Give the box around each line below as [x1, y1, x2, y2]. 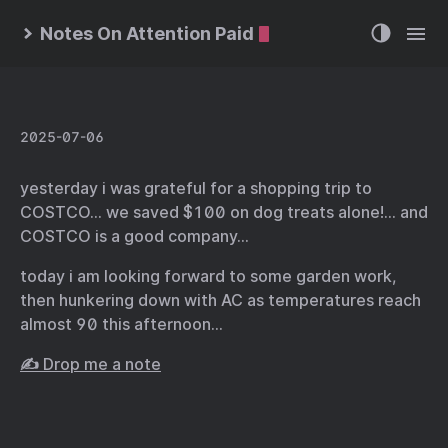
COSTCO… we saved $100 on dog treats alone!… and [20, 203, 428, 222]
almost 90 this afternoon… [20, 315, 223, 334]
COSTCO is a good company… [20, 227, 249, 246]
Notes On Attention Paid [40, 23, 255, 44]
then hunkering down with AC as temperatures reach [20, 291, 421, 310]
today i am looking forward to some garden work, [20, 267, 397, 286]
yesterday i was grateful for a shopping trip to [20, 179, 372, 198]
